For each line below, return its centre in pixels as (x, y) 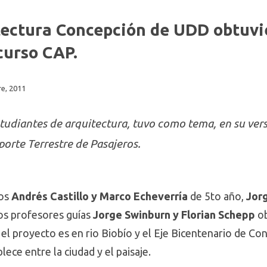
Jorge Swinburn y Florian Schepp (174, 215)
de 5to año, (217, 196)
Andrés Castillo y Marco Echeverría (100, 196)
